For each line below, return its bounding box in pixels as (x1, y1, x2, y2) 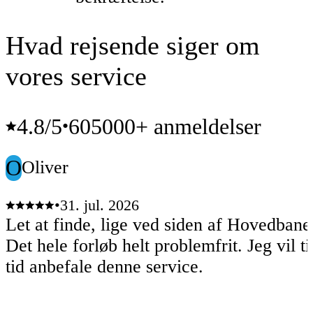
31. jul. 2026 (60, 196, 139, 214)
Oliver (22, 157, 68, 178)
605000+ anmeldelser (68, 113, 261, 139)
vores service (6, 61, 147, 92)
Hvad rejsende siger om (6, 31, 260, 61)
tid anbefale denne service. (6, 256, 203, 277)
